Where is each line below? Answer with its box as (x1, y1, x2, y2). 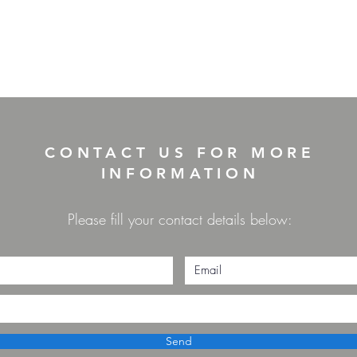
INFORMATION (100, 163, 260, 182)
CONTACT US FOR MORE (45, 143, 316, 162)
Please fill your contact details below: (68, 209, 292, 229)
